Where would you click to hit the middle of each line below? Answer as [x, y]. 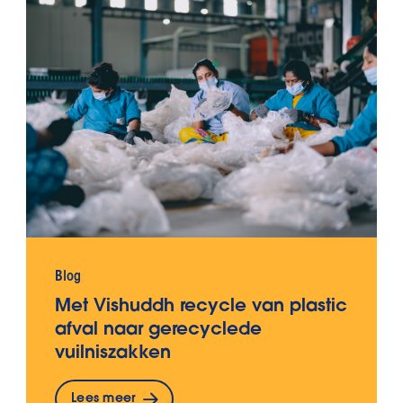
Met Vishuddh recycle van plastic [201, 307]
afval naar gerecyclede [158, 331]
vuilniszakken [113, 354]
